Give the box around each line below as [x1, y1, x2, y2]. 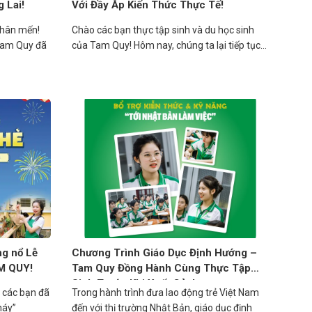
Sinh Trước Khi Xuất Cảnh [72, 276, 199, 290]
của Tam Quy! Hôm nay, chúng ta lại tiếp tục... [72, 39, 267, 51]
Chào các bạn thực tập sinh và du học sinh [72, 24, 255, 36]
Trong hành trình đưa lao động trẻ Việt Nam [72, 287, 260, 298]
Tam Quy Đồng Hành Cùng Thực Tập [72, 261, 251, 274]
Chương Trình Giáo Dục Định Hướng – [72, 246, 258, 259]
